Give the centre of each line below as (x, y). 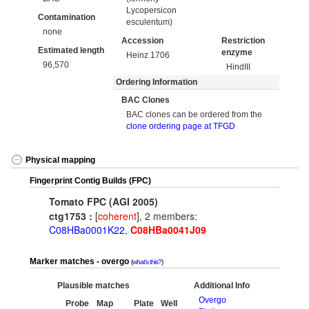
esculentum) (150, 22)
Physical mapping (60, 160)
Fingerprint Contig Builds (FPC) (90, 181)
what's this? (147, 262)
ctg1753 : (71, 216)
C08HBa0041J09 (168, 230)
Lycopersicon (152, 10)
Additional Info (222, 286)
